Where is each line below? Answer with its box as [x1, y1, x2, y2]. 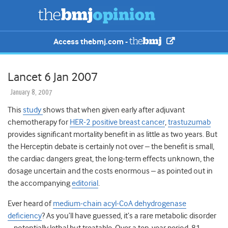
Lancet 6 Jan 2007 [8, 70, 98, 84]
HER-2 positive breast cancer [70, 118, 165, 127]
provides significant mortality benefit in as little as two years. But [8, 130, 217, 139]
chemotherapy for [8, 118, 70, 127]
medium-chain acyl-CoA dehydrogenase [53, 199, 186, 209]
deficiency [8, 211, 42, 221]
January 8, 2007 [10, 89, 52, 97]
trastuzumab [168, 118, 211, 127]
